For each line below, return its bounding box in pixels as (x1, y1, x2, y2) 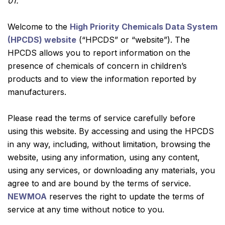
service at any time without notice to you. (8, 204, 164, 214)
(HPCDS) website (8, 35, 76, 45)
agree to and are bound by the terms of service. (8, 178, 191, 188)
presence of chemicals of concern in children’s (8, 61, 187, 71)
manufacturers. (8, 87, 66, 97)
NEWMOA (8, 191, 47, 201)
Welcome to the (8, 22, 70, 32)
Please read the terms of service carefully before (8, 113, 195, 123)
